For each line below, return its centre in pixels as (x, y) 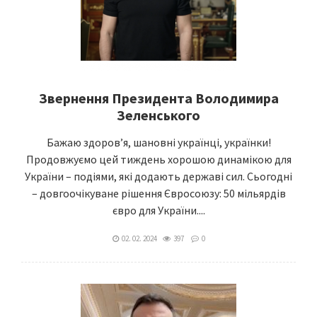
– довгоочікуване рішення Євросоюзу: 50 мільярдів (158, 193)
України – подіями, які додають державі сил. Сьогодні (158, 176)
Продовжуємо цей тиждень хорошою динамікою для (158, 159)
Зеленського (158, 115)
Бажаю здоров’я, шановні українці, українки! (158, 142)
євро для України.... (158, 210)
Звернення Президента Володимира (158, 98)
